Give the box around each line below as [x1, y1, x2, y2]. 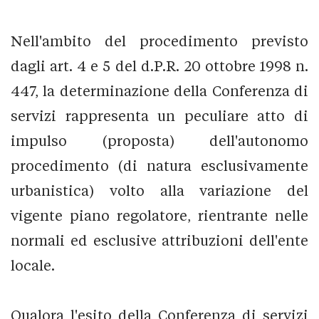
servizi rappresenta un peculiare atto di [11, 107, 308, 124]
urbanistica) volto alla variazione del [11, 182, 308, 199]
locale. [11, 256, 55, 273]
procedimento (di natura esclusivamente [11, 157, 308, 174]
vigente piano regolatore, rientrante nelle [11, 206, 308, 224]
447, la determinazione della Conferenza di [11, 82, 308, 99]
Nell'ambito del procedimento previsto [11, 32, 308, 49]
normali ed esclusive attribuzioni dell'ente [11, 231, 308, 249]
